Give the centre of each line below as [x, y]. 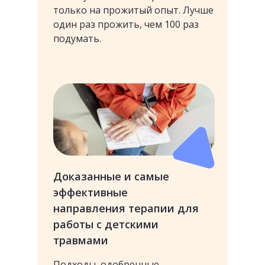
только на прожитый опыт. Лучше [133, 10]
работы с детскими [106, 224]
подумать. [77, 38]
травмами [81, 240]
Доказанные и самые [111, 176]
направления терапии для [126, 208]
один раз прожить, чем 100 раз [126, 24]
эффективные [91, 192]
